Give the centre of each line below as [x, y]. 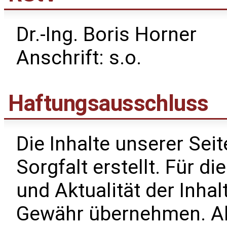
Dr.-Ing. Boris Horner [106, 35]
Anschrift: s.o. [79, 58]
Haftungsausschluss [108, 103]
